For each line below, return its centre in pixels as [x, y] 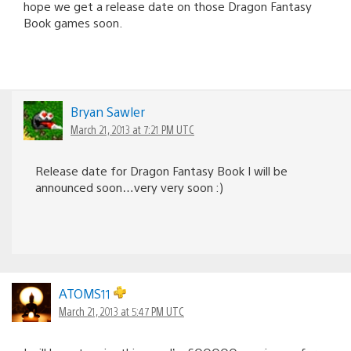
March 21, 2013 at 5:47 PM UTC [121, 311]
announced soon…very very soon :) [129, 186]
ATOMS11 [86, 293]
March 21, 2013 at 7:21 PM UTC [132, 129]
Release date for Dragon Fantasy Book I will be [161, 170]
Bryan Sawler [108, 111]
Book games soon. [73, 22]
